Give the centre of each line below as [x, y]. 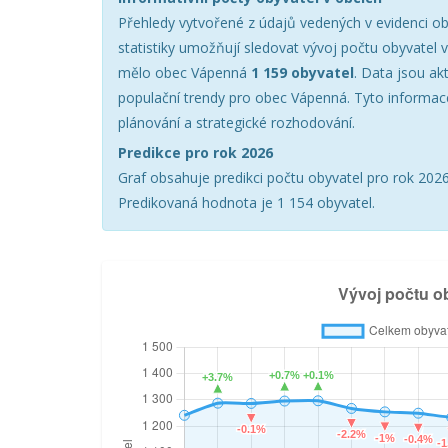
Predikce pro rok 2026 [195, 152]
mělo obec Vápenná [184, 72]
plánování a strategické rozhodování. [236, 122]
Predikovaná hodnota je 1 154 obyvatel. [246, 202]
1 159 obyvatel [302, 72]
